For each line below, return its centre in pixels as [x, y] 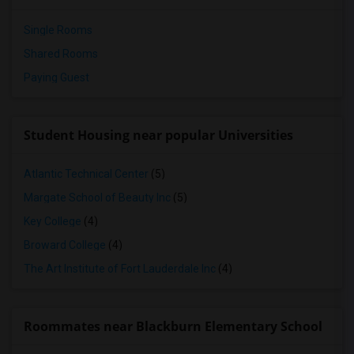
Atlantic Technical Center [86, 174]
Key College [53, 221]
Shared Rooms [61, 54]
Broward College [65, 245]
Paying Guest [56, 77]
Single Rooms [58, 30]
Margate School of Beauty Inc [97, 198]
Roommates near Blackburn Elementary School [173, 326]
